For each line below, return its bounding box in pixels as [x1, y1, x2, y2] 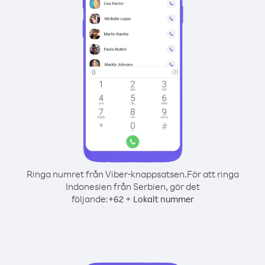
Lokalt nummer [132, 193, 194, 205]
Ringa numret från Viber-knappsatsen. [26, 168, 187, 180]
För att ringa [186, 168, 239, 180]
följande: [71, 193, 108, 205]
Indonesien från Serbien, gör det [65, 180, 200, 192]
